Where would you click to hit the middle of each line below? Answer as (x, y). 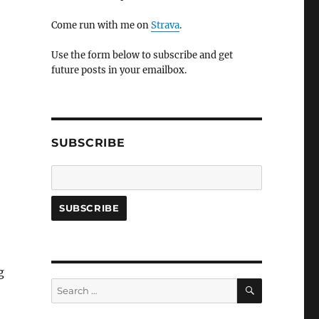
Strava (165, 25)
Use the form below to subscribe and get (142, 55)
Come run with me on (101, 25)
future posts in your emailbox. (119, 70)
